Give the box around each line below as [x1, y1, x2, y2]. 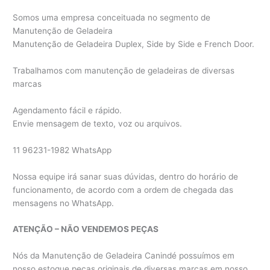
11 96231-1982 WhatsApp [13, 145, 112, 155]
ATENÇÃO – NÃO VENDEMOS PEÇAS [13, 224, 159, 234]
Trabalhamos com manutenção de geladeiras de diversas [13, 65, 235, 75]
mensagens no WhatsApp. [13, 198, 115, 208]
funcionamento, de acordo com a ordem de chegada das [13, 184, 234, 195]
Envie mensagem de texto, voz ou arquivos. [13, 118, 183, 128]
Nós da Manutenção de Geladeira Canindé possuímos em [13, 251, 235, 261]
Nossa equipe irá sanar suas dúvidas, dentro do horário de [13, 171, 239, 181]
